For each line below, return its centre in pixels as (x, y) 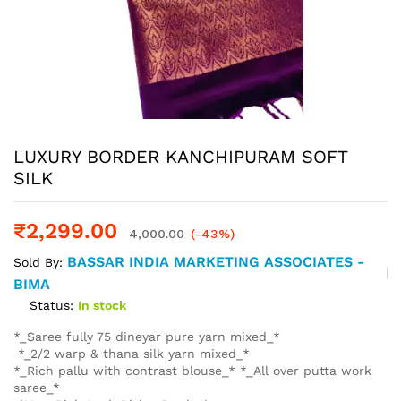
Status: (51, 305)
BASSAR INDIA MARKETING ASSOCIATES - (216, 261)
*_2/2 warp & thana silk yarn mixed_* (132, 353)
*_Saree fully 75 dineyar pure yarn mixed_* (147, 336)
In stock (102, 305)
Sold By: (40, 262)
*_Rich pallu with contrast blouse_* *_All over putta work (192, 370)
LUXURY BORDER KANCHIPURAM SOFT (180, 156)
